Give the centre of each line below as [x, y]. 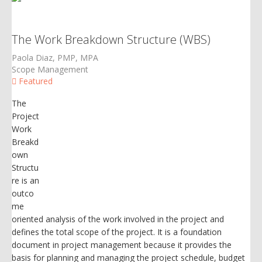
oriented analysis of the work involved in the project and [118, 219]
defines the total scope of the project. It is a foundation [117, 232]
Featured [35, 81]
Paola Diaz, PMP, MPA [55, 57]
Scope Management [50, 69]
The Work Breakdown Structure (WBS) [111, 39]
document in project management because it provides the [122, 244]
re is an [25, 180]
